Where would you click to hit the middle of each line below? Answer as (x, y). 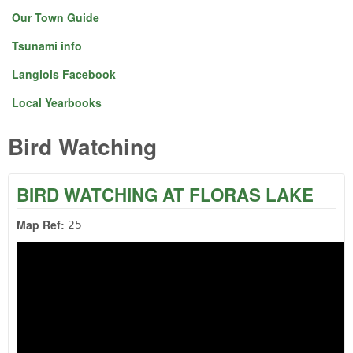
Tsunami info (47, 46)
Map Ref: (42, 224)
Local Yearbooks (57, 102)
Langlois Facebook (64, 74)
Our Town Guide (56, 17)
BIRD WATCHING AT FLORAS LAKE (165, 194)
